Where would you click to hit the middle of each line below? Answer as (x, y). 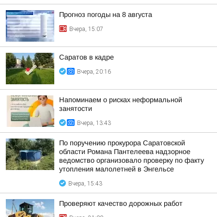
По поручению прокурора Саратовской (122, 143)
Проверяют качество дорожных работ (121, 203)
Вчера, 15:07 (86, 29)
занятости (76, 108)
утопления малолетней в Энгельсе (116, 169)
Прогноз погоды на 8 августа (106, 15)
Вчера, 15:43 (85, 184)
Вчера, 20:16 (94, 72)
